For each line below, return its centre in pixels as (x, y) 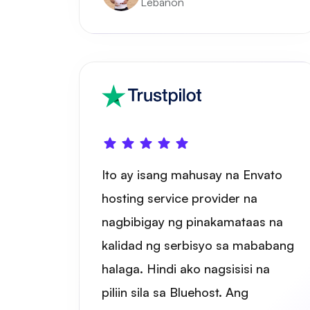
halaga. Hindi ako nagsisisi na (186, 268)
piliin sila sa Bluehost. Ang (175, 292)
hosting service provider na (180, 198)
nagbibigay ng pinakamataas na (192, 221)
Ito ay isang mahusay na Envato (192, 174)
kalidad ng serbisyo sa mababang (198, 245)
